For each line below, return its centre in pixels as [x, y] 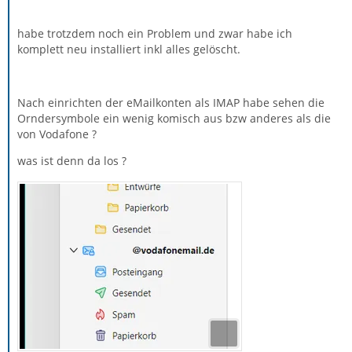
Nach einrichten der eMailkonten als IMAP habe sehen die [171, 102]
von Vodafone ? [57, 134]
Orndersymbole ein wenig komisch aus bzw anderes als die [174, 118]
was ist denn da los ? [72, 160]
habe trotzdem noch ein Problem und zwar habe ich [155, 33]
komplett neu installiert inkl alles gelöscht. [129, 49]
